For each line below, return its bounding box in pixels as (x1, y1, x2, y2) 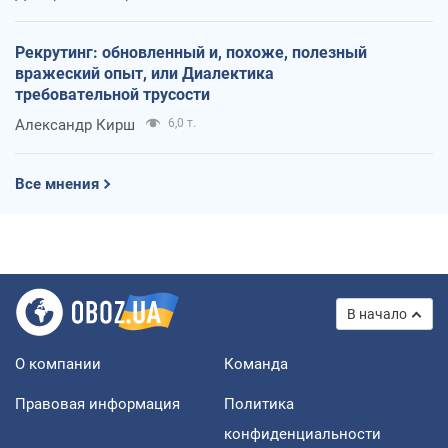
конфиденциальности (224, 425, 381, 444)
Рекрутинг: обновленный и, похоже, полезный (15, 43, 367, 63)
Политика (224, 395, 294, 414)
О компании (15, 355, 101, 374)
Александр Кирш (15, 116, 135, 135)
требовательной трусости (15, 85, 210, 105)
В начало (347, 306, 407, 323)
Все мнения (15, 175, 99, 194)
